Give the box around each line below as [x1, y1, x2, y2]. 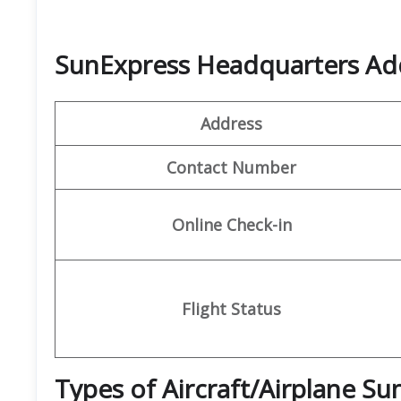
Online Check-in [171, 213, 292, 235]
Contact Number [166, 156, 296, 178]
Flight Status [182, 297, 281, 320]
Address [200, 112, 262, 134]
